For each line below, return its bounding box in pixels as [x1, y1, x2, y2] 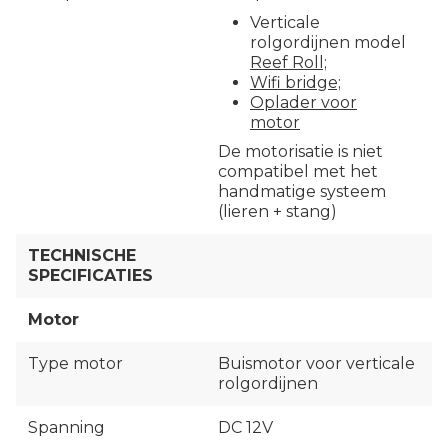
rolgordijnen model [250, 32, 406, 52]
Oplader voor [250, 92, 357, 112]
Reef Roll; [250, 52, 327, 72]
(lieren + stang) [218, 202, 337, 222]
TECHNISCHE [28, 246, 136, 266]
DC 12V [218, 418, 273, 438]
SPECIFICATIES [28, 266, 153, 286]
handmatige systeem [218, 182, 386, 202]
